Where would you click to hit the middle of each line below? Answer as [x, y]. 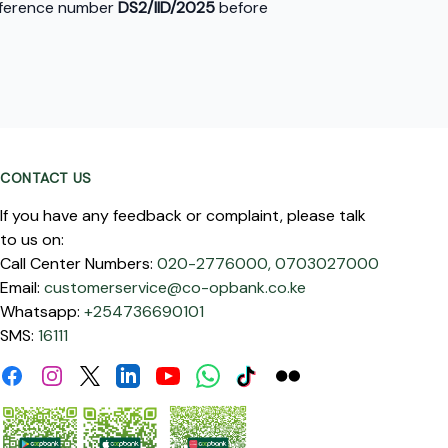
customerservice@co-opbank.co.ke [175, 287]
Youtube [186, 374]
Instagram [75, 374]
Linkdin [139, 374]
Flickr [293, 374]
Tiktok [258, 374]
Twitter [105, 377]
